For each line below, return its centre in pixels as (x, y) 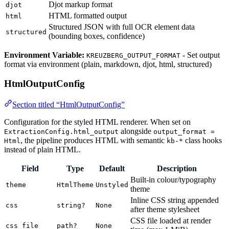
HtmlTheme (75, 185)
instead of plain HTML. (42, 149)
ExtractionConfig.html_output (61, 131)
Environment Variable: (44, 55)
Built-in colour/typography (173, 179)
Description (177, 168)
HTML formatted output (88, 15)
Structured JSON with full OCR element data (122, 27)
